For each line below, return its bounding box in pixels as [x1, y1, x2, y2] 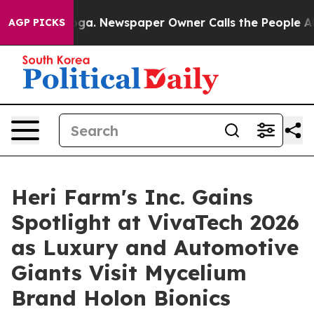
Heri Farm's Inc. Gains [11, 184, 253, 210]
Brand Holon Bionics [11, 285, 231, 311]
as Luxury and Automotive [11, 234, 299, 261]
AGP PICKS [8, 16, 65, 29]
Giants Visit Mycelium [11, 259, 247, 286]
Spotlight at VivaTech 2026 [11, 209, 299, 235]
